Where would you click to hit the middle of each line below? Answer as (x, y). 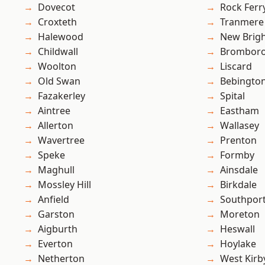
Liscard (236, 67)
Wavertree (61, 140)
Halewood (61, 37)
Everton (55, 244)
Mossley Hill (64, 185)
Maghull (56, 170)
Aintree (54, 111)
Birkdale (238, 185)
